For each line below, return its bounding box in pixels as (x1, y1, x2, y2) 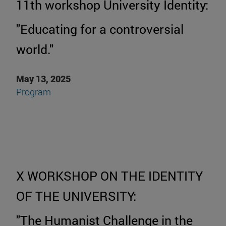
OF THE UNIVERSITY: (16, 188, 136, 205)
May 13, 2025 (16, 73, 71, 85)
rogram (22, 86, 51, 98)
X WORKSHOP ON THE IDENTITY (16, 167, 203, 185)
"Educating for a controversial (16, 21, 184, 38)
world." (16, 41, 53, 58)
